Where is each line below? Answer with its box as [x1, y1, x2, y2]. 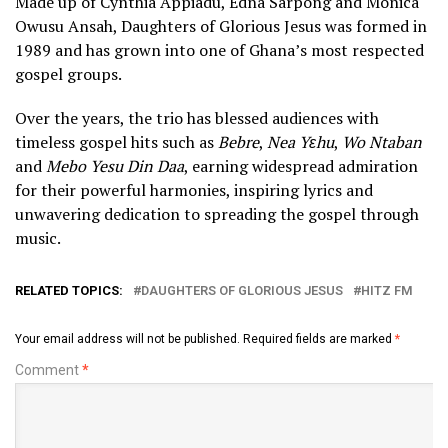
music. [15, 226, 61, 249]
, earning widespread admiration [184, 154, 418, 177]
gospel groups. [15, 62, 122, 85]
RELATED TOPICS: [15, 282, 123, 298]
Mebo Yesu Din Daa [46, 154, 184, 177]
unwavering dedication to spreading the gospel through [15, 202, 419, 225]
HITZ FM [361, 282, 413, 298]
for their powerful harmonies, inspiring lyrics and [15, 178, 373, 201]
